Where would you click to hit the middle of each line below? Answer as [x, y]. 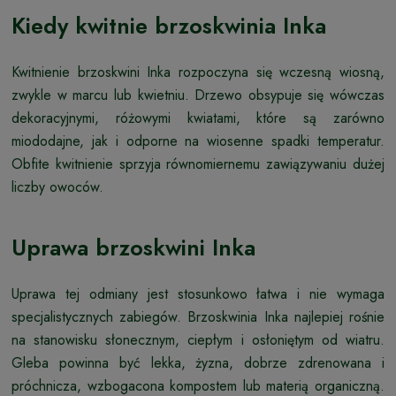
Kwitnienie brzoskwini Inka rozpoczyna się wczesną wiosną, [198, 72]
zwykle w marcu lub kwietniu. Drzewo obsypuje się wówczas [198, 95]
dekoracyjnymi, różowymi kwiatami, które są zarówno [198, 118]
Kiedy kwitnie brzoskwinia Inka [169, 25]
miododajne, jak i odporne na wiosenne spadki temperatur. [198, 141]
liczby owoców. [57, 187]
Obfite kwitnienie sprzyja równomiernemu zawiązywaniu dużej [198, 164]
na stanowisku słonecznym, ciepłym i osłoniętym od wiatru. [198, 339]
